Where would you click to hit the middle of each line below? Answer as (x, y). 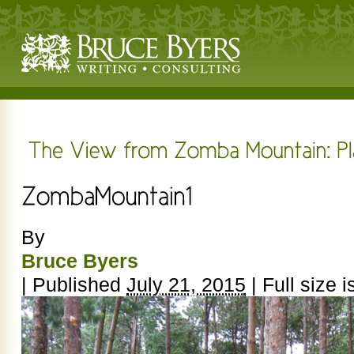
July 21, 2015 (186, 285)
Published (77, 285)
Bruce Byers (80, 261)
